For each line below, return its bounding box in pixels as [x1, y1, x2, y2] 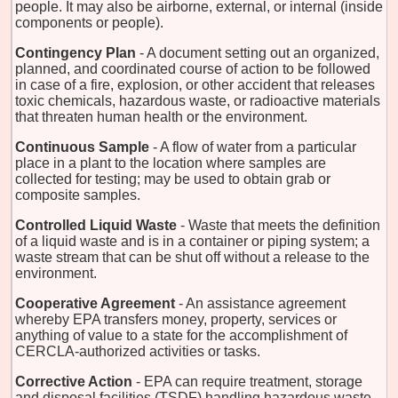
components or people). [15, 14, 163, 30]
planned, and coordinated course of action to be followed [15, 60, 370, 76]
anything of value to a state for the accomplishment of [15, 327, 347, 343]
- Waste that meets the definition [180, 217, 380, 233]
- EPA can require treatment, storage [136, 373, 362, 389]
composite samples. [15, 187, 140, 203]
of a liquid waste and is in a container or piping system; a [15, 233, 370, 249]
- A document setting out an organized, [139, 44, 379, 60]
